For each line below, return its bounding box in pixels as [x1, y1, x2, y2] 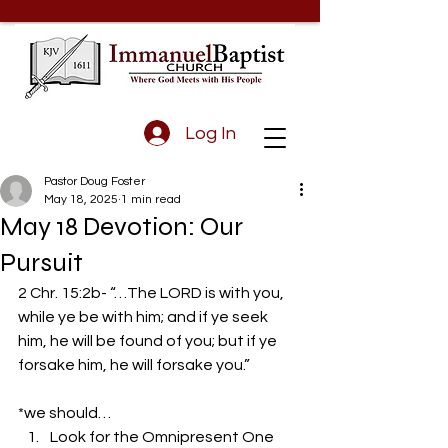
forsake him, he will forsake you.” [18, 357, 253, 373]
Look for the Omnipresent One [50, 429, 274, 445]
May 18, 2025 [44, 193, 118, 206]
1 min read [121, 193, 181, 206]
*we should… [18, 405, 114, 421]
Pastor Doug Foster [44, 175, 145, 188]
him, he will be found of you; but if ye [18, 333, 280, 349]
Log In [184, 123, 236, 143]
